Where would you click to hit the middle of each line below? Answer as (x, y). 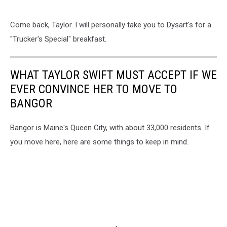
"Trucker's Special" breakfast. (58, 39)
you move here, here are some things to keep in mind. (99, 142)
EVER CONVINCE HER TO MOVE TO (94, 89)
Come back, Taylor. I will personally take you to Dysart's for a (111, 25)
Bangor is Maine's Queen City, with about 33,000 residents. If (110, 127)
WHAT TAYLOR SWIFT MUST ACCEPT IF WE (113, 75)
